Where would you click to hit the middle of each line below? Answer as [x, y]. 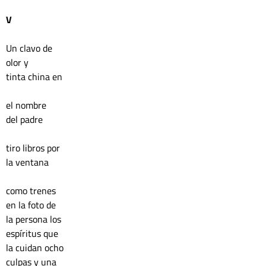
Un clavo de [30, 48]
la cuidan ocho [36, 248]
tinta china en [34, 77]
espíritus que [33, 233]
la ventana [28, 162]
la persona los [35, 219]
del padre [24, 119]
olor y [18, 62]
